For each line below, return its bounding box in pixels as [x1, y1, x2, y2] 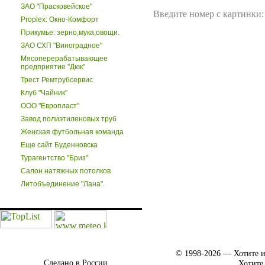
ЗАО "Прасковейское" [21, 2, 92, 11]
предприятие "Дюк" [21, 63, 85, 71]
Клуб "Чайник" [21, 89, 67, 97]
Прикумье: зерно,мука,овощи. [21, 28, 119, 37]
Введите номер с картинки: [153, 9, 264, 20]
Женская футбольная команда [21, 128, 124, 136]
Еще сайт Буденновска [21, 141, 98, 149]
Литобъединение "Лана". [21, 180, 105, 188]
